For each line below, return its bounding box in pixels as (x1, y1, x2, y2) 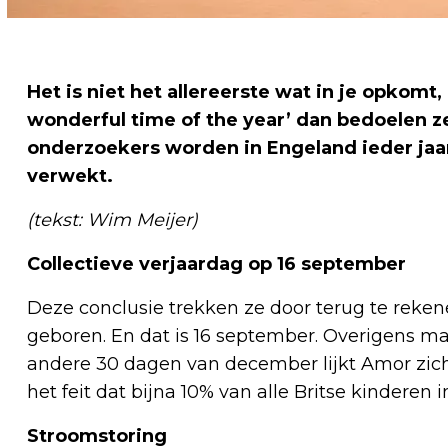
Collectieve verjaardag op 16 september (27, 252, 406, 275)
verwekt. (27, 164, 113, 187)
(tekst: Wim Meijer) (27, 208, 198, 231)
